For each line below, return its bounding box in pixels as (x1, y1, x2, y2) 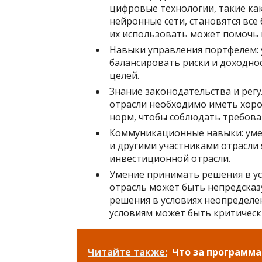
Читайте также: (88, 246, 167, 258)
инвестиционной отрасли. (109, 152, 230, 165)
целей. (109, 69, 139, 82)
